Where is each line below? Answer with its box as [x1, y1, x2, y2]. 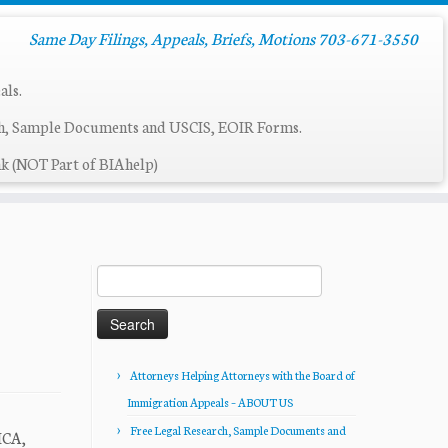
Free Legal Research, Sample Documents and [130, 422, 346, 438]
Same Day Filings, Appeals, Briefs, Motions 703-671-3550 [28, 26, 418, 49]
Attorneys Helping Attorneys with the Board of [130, 367, 355, 383]
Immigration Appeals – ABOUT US [127, 394, 293, 410]
